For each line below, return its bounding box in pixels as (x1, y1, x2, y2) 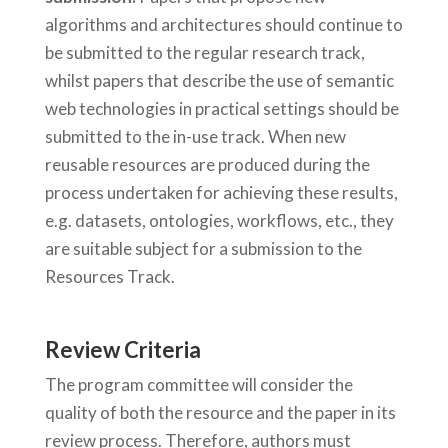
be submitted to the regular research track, (44, 41, 365, 63)
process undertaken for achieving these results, (44, 181, 398, 203)
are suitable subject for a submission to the (44, 237, 362, 259)
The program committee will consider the (44, 374, 353, 396)
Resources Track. (44, 265, 175, 287)
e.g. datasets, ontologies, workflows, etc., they (44, 209, 394, 231)
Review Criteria (44, 336, 201, 364)
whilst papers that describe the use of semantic (44, 69, 394, 91)
